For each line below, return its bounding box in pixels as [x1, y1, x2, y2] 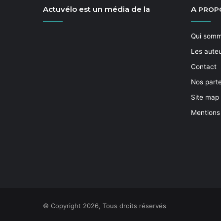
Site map [191, 93, 219, 101]
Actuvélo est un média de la [43, 4, 150, 14]
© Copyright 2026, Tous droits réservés [43, 202, 166, 210]
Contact [191, 63, 217, 71]
